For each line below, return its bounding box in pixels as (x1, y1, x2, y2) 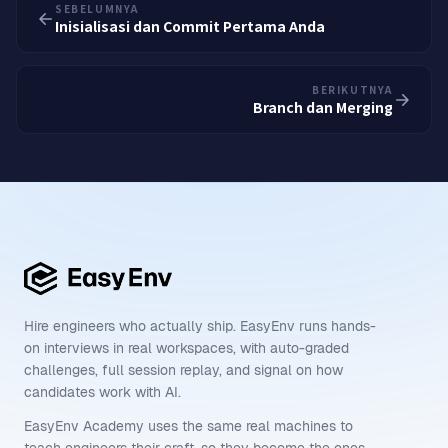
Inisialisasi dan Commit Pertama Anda (55, 16, 325, 36)
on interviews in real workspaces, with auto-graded (24, 339, 349, 358)
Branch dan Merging (253, 97, 393, 117)
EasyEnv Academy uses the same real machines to (24, 417, 353, 436)
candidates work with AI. (24, 383, 181, 402)
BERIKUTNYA (312, 82, 393, 97)
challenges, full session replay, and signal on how (24, 361, 343, 380)
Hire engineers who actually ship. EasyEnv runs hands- (24, 317, 376, 336)
